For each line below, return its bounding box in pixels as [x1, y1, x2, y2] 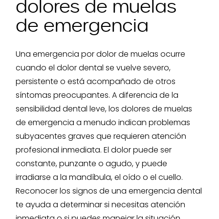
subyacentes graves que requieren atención [16, 131, 186, 142]
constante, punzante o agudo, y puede [16, 158, 167, 169]
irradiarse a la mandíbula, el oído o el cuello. [16, 172, 183, 183]
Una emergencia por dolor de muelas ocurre [16, 48, 185, 60]
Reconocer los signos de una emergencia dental [16, 185, 202, 197]
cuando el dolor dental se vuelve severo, [16, 62, 171, 73]
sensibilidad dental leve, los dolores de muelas [16, 103, 192, 114]
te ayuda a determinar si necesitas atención [16, 199, 185, 210]
